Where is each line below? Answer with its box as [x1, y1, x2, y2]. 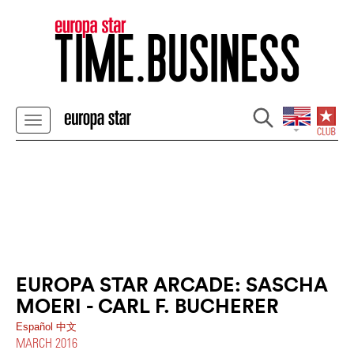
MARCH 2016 [16, 335, 77, 350]
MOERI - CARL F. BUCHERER [16, 293, 279, 318]
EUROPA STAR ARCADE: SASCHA [16, 272, 328, 297]
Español [16, 321, 56, 333]
